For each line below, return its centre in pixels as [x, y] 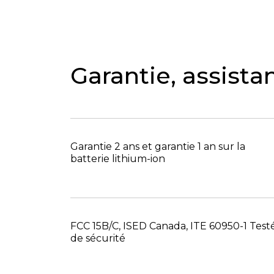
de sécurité [98, 238]
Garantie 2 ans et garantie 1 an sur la [157, 146]
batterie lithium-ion [117, 158]
